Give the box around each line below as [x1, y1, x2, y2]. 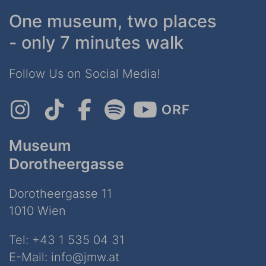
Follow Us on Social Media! [9, 66, 160, 81]
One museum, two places [9, 11, 217, 32]
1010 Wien [9, 204, 66, 218]
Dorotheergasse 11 [9, 186, 112, 201]
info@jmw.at [51, 250, 119, 265]
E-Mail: [9, 250, 51, 265]
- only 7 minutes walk [9, 32, 183, 53]
